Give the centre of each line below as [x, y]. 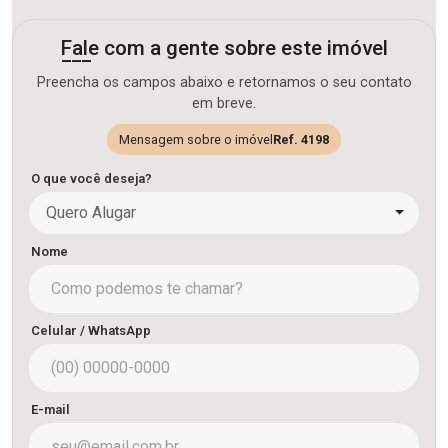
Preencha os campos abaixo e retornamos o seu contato [224, 83]
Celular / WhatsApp [91, 331]
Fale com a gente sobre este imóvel [224, 48]
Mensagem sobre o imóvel [196, 140]
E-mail [50, 410]
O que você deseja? [91, 179]
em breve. [224, 104]
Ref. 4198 [301, 140]
